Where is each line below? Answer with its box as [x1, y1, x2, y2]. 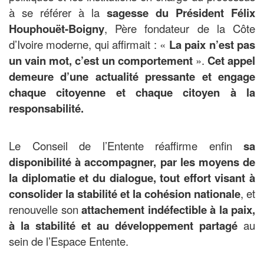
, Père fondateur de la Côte [104, 21, 255, 37]
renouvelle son [9, 202, 81, 217]
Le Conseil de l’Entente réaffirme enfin [9, 138, 243, 154]
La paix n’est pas [166, 37, 256, 53]
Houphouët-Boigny [9, 21, 104, 37]
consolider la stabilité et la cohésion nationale [9, 186, 240, 202]
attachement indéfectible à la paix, [81, 202, 255, 218]
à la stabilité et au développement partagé [9, 217, 237, 234]
